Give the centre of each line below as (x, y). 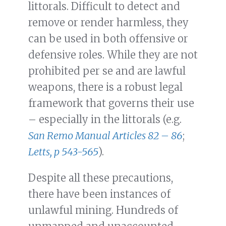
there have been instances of (99, 194)
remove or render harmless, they (108, 23)
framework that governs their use (111, 103)
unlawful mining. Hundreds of (103, 210)
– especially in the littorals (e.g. (105, 120)
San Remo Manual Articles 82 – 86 (105, 136)
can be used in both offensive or (108, 39)
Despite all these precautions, (101, 178)
